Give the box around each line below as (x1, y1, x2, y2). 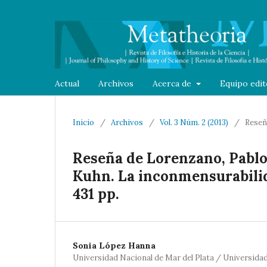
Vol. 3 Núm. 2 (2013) (160, 117, 228, 128)
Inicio (73, 117, 94, 128)
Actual (55, 77, 79, 89)
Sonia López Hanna (73, 240, 156, 251)
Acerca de (153, 77, 194, 89)
